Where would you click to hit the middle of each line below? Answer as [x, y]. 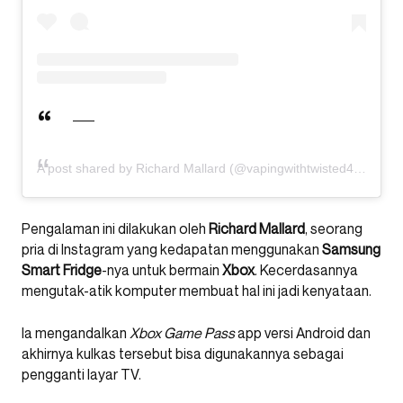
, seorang [334, 229]
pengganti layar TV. [81, 375]
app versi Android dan [303, 333]
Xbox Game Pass [182, 333]
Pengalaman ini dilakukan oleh [115, 229]
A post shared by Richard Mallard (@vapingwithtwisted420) [195, 169]
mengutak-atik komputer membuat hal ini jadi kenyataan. [197, 291]
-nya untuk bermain [162, 270]
